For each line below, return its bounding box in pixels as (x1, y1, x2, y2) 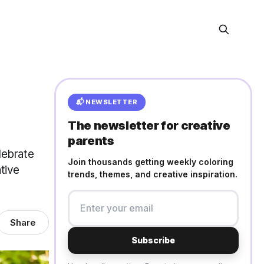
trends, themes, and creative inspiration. (68, 169, 238, 179)
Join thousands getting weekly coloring (68, 157, 234, 167)
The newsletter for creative (68, 118, 230, 133)
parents (68, 134, 114, 148)
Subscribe (131, 235, 175, 245)
